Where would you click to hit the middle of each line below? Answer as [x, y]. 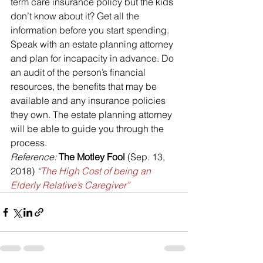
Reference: [35, 157]
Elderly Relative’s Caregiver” [70, 185]
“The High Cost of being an [95, 171]
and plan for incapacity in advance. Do [93, 58]
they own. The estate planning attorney [92, 115]
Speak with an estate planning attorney [93, 44]
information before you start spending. [90, 30]
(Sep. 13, [146, 157]
